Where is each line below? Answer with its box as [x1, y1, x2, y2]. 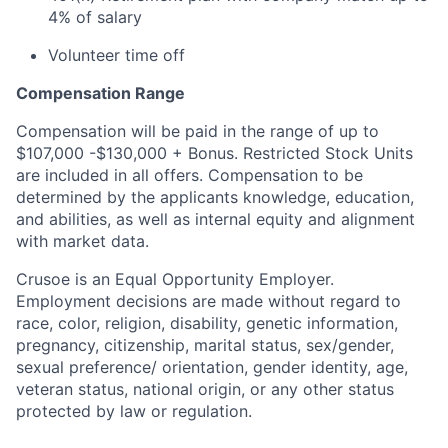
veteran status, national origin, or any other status [16, 379, 394, 399]
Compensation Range [16, 83, 185, 103]
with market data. [16, 231, 149, 251]
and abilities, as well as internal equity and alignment [16, 209, 415, 229]
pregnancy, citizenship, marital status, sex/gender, [16, 335, 394, 355]
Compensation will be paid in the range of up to [16, 121, 379, 141]
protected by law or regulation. [16, 401, 252, 421]
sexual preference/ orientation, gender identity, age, [16, 357, 408, 377]
